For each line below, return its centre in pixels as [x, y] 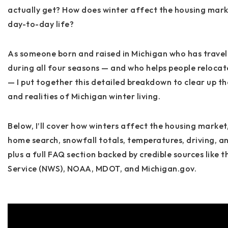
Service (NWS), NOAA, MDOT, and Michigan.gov [101, 168]
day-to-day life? [41, 24]
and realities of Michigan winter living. [84, 96]
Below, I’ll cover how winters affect [79, 126]
